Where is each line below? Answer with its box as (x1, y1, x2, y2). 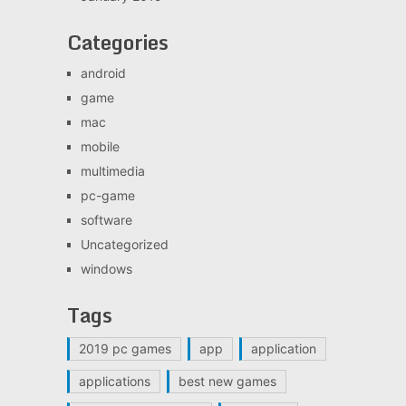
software (80, 211, 132, 227)
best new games (178, 372, 276, 389)
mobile (80, 138, 120, 154)
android (80, 64, 126, 81)
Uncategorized (80, 236, 169, 252)
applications (78, 372, 150, 389)
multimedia (80, 162, 145, 179)
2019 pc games (78, 340, 171, 356)
